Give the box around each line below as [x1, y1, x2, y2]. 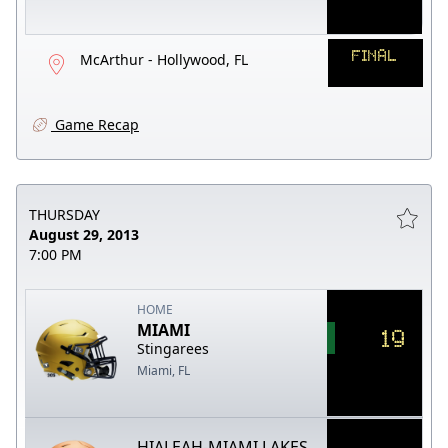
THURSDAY [29, 204, 100, 224]
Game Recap [51, 114, 139, 134]
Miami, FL [137, 361, 191, 379]
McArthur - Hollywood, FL [80, 49, 248, 69]
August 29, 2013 [29, 224, 139, 244]
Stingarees [137, 338, 210, 358]
